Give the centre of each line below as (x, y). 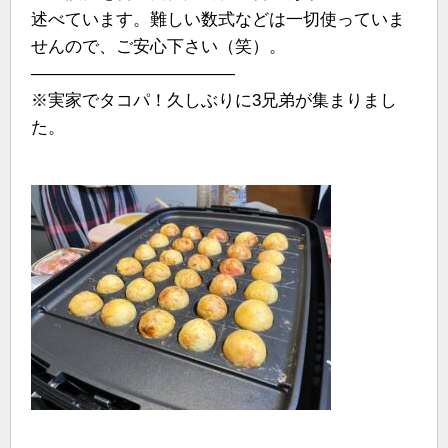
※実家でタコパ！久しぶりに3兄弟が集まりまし (214, 101)
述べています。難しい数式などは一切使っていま (218, 20)
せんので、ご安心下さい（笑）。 (158, 47)
